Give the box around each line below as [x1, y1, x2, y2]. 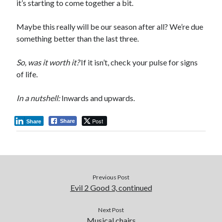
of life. [16, 69, 38, 79]
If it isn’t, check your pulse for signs [79, 57, 198, 67]
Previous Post [93, 173, 129, 181]
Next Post [98, 206, 124, 214]
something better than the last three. [16, 34, 139, 44]
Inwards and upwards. [60, 93, 135, 103]
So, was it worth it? [16, 57, 80, 67]
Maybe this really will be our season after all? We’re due [16, 22, 204, 32]
